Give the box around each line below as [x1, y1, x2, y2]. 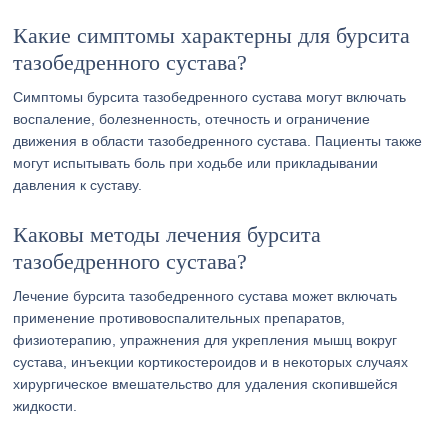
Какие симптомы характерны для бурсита [13, 23, 411, 48]
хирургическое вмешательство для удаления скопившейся [13, 376, 399, 392]
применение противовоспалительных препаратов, [13, 310, 346, 326]
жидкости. [13, 398, 78, 414]
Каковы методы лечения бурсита [13, 222, 322, 247]
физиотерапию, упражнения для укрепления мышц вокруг [13, 332, 398, 348]
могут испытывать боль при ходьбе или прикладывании [13, 155, 379, 171]
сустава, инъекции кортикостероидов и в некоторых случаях [13, 354, 409, 370]
